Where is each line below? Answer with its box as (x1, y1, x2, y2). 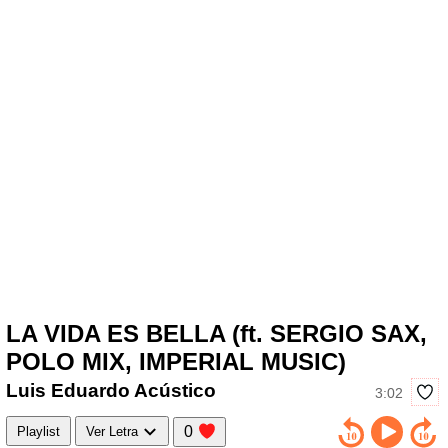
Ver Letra (86, 423, 142, 439)
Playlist (17, 423, 60, 439)
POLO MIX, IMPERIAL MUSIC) (6, 347, 346, 375)
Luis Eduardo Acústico (6, 380, 216, 402)
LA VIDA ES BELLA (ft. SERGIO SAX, (6, 319, 427, 347)
